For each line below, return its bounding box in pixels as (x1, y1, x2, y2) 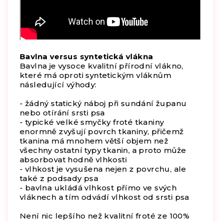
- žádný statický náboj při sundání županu (20, 98, 187, 108)
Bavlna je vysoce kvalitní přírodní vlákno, (20, 61, 184, 71)
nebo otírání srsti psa (20, 108, 105, 117)
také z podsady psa (20, 173, 99, 183)
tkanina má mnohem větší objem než (20, 136, 169, 146)
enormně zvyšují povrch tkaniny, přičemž (20, 126, 184, 136)
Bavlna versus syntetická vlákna (20, 51, 153, 61)
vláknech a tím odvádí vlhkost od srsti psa (20, 192, 189, 202)
